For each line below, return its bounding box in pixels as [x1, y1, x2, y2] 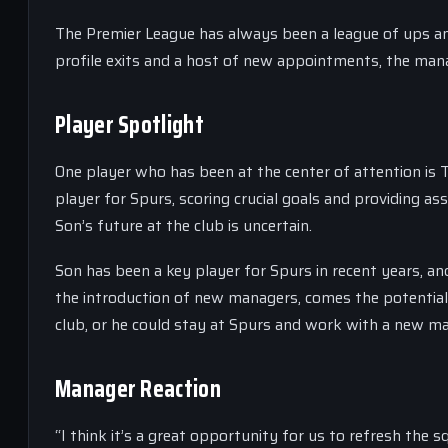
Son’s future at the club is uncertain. [55, 213, 312, 238]
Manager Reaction [55, 370, 221, 408]
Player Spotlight [55, 106, 204, 144]
